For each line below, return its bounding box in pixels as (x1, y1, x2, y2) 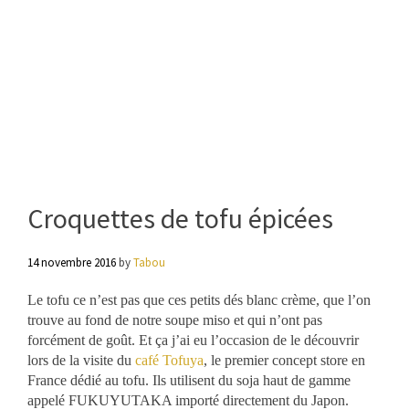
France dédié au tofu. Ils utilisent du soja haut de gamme (27, 372, 351, 388)
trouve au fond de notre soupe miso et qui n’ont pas (27, 311, 322, 328)
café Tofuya (135, 351, 204, 368)
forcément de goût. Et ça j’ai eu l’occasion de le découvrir (27, 331, 359, 348)
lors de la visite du (27, 351, 135, 368)
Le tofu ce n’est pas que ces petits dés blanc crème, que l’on (27, 291, 371, 308)
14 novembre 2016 (27, 254, 116, 270)
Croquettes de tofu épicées (27, 200, 333, 236)
